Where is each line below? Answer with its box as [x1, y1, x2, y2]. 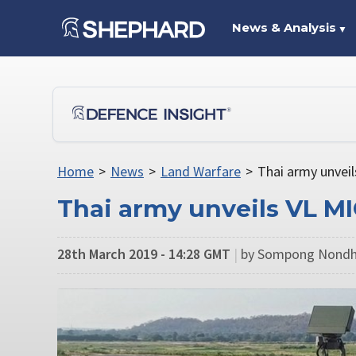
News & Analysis [231, 20, 336, 35]
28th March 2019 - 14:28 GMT [57, 244, 230, 263]
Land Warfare [160, 162, 241, 180]
